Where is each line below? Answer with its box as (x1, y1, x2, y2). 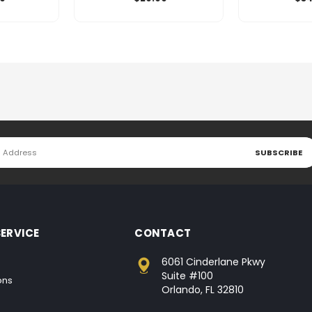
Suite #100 (161, 269, 213, 283)
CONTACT (134, 225, 192, 240)
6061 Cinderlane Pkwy (161, 255, 265, 270)
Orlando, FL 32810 (161, 283, 244, 297)
